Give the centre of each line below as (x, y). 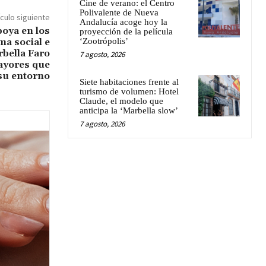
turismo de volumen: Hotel (129, 91)
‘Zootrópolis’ (104, 41)
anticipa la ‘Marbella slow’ (129, 110)
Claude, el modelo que (121, 101)
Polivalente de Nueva (119, 12)
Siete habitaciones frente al (129, 82)
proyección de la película (126, 31)
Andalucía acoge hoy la (123, 22)
